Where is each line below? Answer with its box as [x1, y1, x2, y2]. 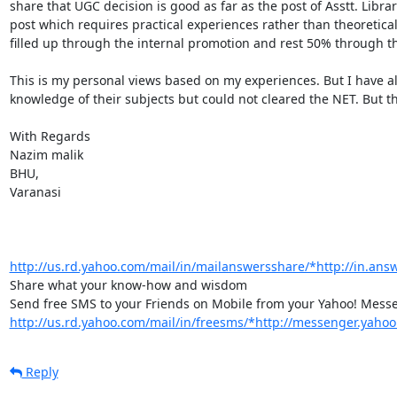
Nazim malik [9, 145, 83, 163]
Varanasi [9, 183, 61, 200]
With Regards [9, 127, 90, 144]
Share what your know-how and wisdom [9, 276, 247, 293]
